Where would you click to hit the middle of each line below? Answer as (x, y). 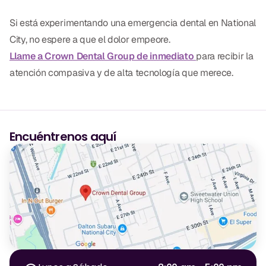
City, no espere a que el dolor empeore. (90, 39)
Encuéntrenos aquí (63, 136)
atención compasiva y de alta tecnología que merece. (121, 72)
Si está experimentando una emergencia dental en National (133, 23)
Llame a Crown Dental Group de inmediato (103, 56)
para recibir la (225, 56)
